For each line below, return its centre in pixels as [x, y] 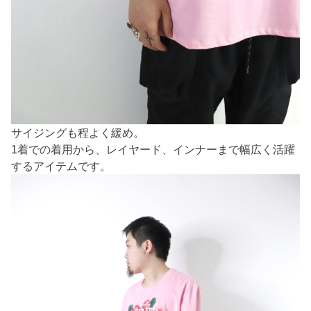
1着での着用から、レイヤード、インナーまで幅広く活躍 [153, 149]
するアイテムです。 [61, 166]
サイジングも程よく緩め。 [78, 132]
